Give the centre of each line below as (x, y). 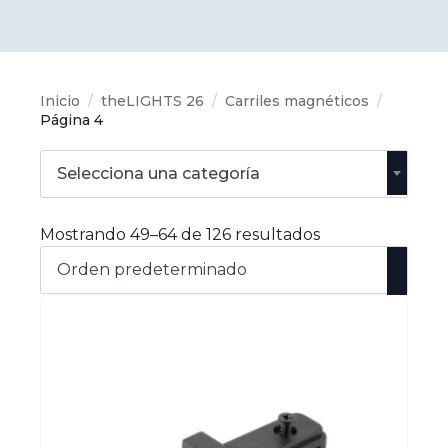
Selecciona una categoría (158, 173)
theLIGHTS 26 (152, 101)
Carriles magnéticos (297, 101)
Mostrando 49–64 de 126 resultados (180, 234)
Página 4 (71, 120)
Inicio (60, 101)
